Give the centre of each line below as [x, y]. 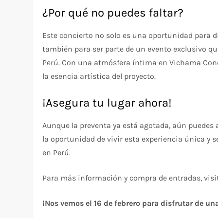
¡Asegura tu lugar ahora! [107, 102]
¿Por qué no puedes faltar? [113, 12]
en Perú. [57, 152]
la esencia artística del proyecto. [99, 76]
